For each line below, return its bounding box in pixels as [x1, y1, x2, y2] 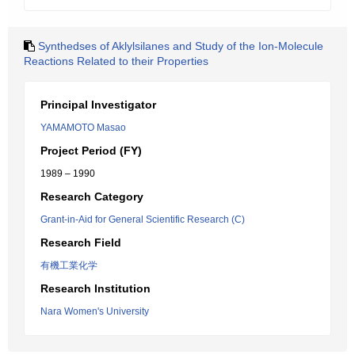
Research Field [40, 236, 121, 249]
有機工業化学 [40, 260, 97, 271]
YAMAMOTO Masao [40, 122, 126, 133]
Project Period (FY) [40, 144, 142, 157]
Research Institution [40, 282, 151, 295]
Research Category [40, 190, 143, 203]
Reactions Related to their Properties [24, 55, 208, 67]
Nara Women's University [40, 306, 149, 317]
